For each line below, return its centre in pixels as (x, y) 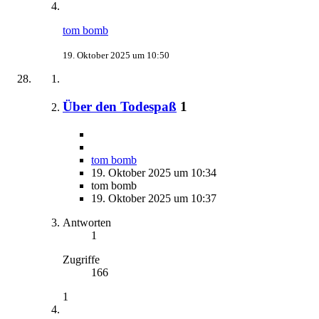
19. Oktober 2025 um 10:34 (154, 172)
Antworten (87, 222)
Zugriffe (81, 259)
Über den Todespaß (120, 106)
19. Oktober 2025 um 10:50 (116, 56)
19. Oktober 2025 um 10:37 (154, 198)
